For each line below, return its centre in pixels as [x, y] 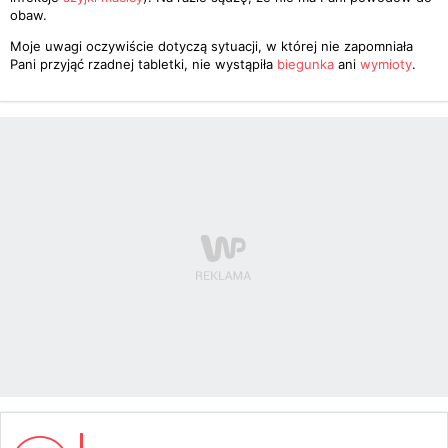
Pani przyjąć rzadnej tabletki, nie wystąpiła [143, 64]
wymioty [386, 64]
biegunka [305, 64]
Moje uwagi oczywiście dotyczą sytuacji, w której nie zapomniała [211, 46]
